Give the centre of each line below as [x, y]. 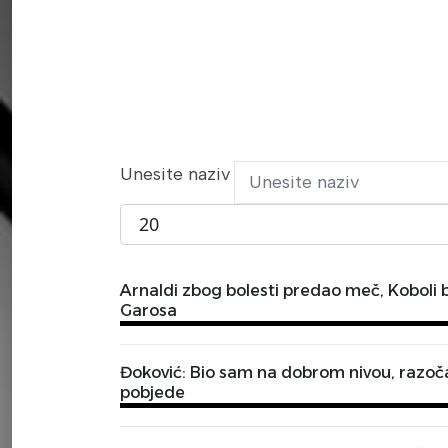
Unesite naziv [177, 174]
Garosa [148, 310]
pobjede [152, 392]
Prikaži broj [166, 215]
